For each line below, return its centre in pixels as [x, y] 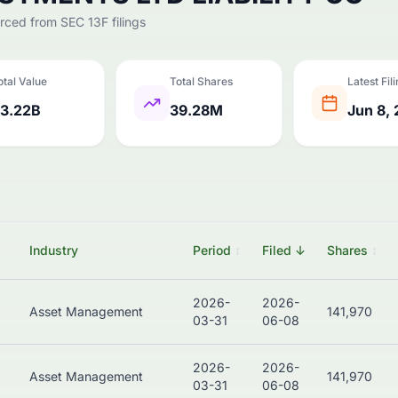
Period [212, 251]
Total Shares [201, 82]
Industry [54, 251]
